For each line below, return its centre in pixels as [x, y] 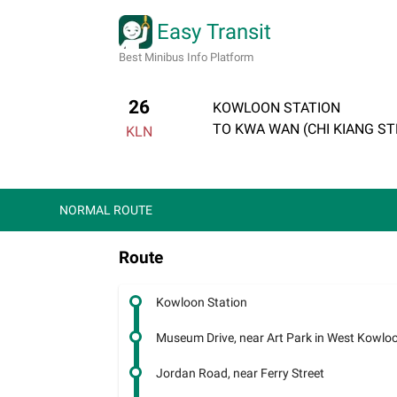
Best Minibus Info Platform [187, 57]
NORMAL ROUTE [106, 210]
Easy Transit [214, 31]
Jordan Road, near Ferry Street [241, 373]
